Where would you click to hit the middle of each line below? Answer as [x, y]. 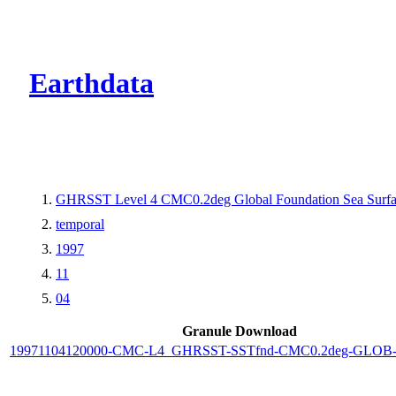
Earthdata [91, 84]
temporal [80, 224]
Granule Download [240, 331]
